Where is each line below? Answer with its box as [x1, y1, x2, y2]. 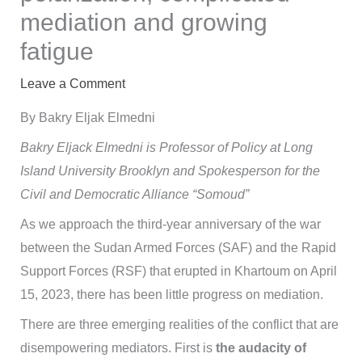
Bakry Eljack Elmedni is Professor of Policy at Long [19, 141, 313, 154]
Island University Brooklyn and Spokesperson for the [19, 164, 320, 178]
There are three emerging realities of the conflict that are [19, 318, 339, 331]
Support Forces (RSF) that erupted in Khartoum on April [19, 264, 337, 278]
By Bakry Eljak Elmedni [19, 111, 155, 124]
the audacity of [215, 341, 306, 355]
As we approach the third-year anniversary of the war [19, 217, 321, 231]
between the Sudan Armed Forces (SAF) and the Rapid [19, 241, 336, 255]
